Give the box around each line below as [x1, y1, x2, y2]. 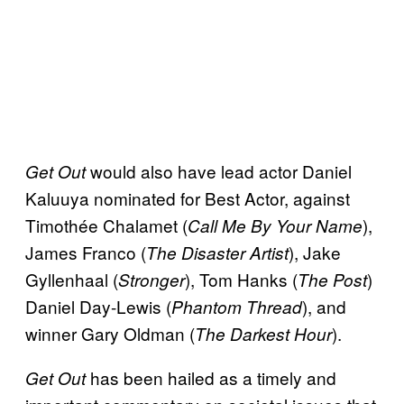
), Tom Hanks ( [185, 266, 298, 291]
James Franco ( [25, 239, 146, 264]
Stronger [118, 267, 185, 291]
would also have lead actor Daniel [86, 158, 352, 183]
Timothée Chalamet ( [25, 212, 188, 237]
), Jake [289, 239, 341, 264]
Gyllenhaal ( [25, 266, 118, 291]
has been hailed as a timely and [86, 364, 336, 390]
